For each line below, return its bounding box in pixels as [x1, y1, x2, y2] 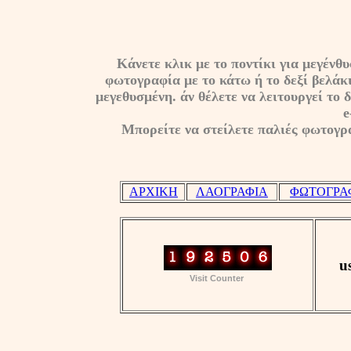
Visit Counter [189, 273, 244, 283]
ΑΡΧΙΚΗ [129, 185, 178, 198]
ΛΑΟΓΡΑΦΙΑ [196, 185, 268, 198]
